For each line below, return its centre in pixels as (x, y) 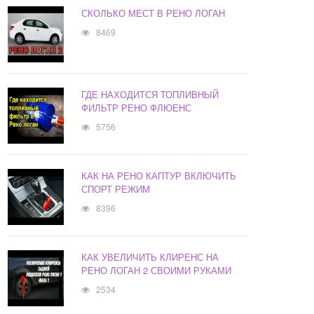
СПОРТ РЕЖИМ (116, 189)
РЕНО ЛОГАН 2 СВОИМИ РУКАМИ (157, 271)
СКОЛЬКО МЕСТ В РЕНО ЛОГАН (153, 13)
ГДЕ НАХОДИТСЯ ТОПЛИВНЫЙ (150, 95)
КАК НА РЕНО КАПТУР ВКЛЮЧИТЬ (159, 176)
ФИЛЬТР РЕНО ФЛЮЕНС (137, 108)
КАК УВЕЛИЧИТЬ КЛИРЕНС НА (150, 257)
